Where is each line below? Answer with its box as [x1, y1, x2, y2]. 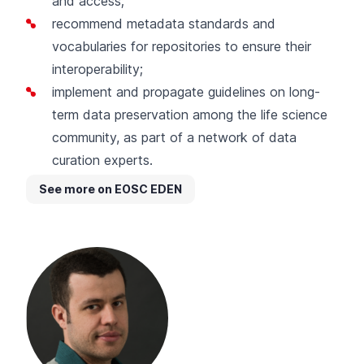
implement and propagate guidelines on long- [52, 83, 320, 100]
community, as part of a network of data [52, 128, 297, 145]
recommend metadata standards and [52, 15, 275, 32]
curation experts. [52, 151, 153, 168]
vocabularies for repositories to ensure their [52, 37, 311, 54]
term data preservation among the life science [52, 106, 327, 123]
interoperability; [52, 60, 143, 77]
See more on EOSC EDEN [39, 181, 182, 196]
